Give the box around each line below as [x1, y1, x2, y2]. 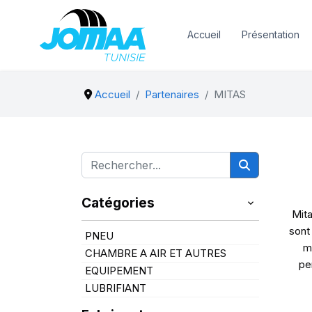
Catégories [81, 194, 155, 211]
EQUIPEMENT [85, 264, 153, 277]
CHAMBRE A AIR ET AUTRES [85, 247, 226, 260]
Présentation [241, 29, 299, 40]
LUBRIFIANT [85, 281, 146, 295]
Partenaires [144, 88, 199, 101]
